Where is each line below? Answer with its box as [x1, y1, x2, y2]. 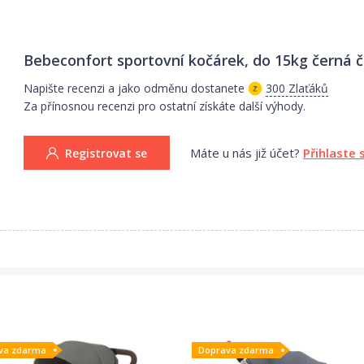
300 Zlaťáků [266, 80, 329, 96]
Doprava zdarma [198, 344, 274, 356]
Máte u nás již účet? [190, 144, 301, 161]
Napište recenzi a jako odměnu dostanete [24, 80, 245, 96]
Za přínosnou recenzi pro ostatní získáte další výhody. [24, 97, 306, 114]
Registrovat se [65, 145, 148, 161]
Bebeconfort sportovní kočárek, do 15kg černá [24, 50, 353, 70]
